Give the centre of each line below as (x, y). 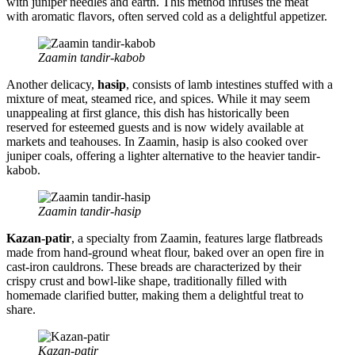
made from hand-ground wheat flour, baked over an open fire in (165, 252)
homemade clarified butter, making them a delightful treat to (155, 295)
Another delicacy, (52, 84)
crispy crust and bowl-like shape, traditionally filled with (147, 281)
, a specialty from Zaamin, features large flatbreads (197, 238)
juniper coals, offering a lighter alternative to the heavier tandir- (163, 155)
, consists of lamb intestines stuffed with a (229, 84)
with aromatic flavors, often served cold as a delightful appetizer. (167, 16)
